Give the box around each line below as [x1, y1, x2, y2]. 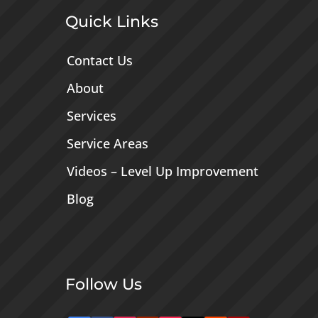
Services [66, 107, 116, 125]
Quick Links [65, 12, 158, 32]
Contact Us [66, 52, 133, 70]
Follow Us [65, 274, 142, 294]
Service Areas [66, 135, 148, 153]
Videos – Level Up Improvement [66, 163, 258, 180]
